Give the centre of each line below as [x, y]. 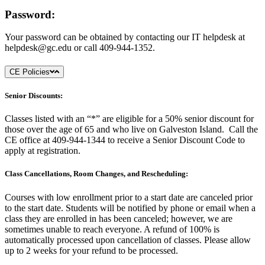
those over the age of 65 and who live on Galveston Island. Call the [131, 130]
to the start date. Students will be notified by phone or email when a [130, 208]
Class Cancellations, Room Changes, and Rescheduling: [96, 174]
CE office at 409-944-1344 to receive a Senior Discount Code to [125, 140]
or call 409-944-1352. [113, 48]
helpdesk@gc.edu [38, 48]
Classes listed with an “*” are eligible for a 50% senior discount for [129, 119]
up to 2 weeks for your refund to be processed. [91, 250]
